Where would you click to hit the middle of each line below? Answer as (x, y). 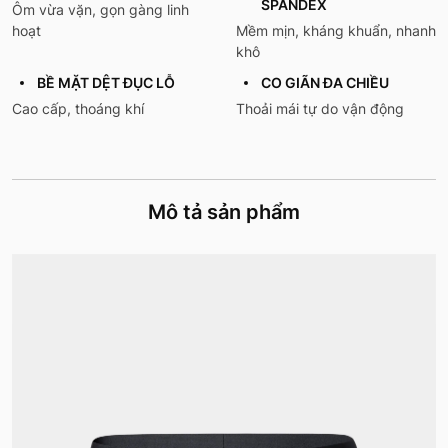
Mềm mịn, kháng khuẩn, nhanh (336, 31)
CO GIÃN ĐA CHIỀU (325, 83)
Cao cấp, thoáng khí (78, 109)
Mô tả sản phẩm (224, 212)
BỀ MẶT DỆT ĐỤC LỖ (106, 83)
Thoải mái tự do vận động (320, 109)
